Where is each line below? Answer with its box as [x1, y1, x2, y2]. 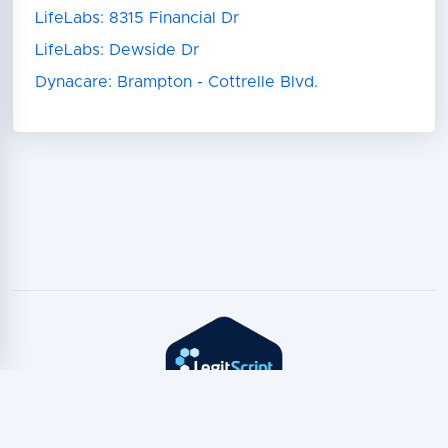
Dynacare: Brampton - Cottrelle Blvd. [34, 74, 318, 91]
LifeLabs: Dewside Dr [34, 42, 199, 59]
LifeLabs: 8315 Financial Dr [34, 10, 239, 27]
